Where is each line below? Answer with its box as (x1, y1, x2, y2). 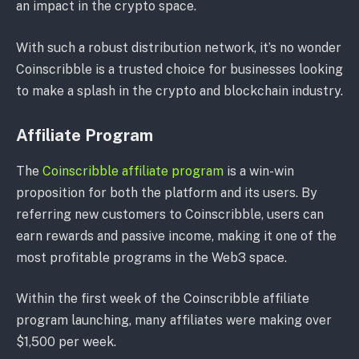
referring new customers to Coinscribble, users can (16, 206, 324, 222)
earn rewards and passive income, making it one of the (16, 228, 337, 244)
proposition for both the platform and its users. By (16, 184, 317, 200)
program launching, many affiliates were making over (16, 313, 332, 329)
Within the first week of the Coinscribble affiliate (16, 291, 309, 307)
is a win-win (224, 163, 294, 179)
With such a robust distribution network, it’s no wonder (16, 39, 341, 55)
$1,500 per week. (16, 334, 116, 350)
